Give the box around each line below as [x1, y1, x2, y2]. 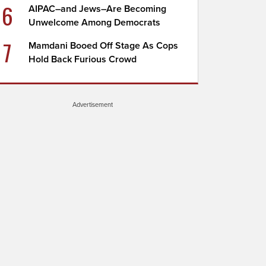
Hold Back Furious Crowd [28, 53, 137, 65]
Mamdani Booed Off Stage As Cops [28, 40, 179, 52]
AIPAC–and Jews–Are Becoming [28, 3, 167, 15]
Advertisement [72, 100, 113, 109]
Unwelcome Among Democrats [28, 17, 161, 28]
